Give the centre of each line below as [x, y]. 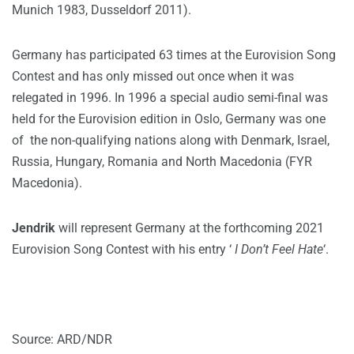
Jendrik [35, 228]
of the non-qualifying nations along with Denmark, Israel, [171, 141]
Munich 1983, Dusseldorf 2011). [102, 10]
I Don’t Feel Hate [279, 250]
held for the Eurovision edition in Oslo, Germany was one [169, 119]
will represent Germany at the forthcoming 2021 [191, 228]
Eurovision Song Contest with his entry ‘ [123, 250]
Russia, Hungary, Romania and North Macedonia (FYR [162, 162]
